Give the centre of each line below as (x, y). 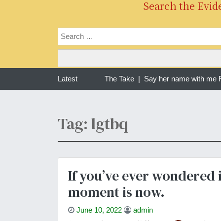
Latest (68, 78)
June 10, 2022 (99, 210)
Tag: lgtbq (93, 124)
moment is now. (116, 192)
